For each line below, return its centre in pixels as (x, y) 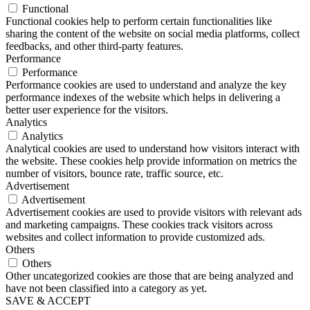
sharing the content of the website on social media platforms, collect (153, 34)
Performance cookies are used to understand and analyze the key (146, 85)
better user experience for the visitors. (87, 110)
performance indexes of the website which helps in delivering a (143, 98)
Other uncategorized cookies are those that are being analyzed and (149, 276)
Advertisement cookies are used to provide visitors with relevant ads (154, 212)
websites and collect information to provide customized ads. (135, 237)
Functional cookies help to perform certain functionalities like (139, 21)
